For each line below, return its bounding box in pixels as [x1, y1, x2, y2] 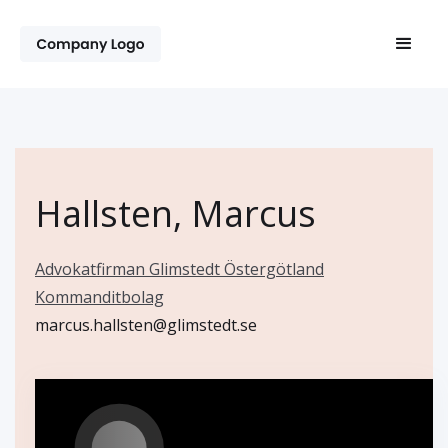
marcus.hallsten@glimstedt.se [35, 314, 257, 336]
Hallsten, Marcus [35, 189, 316, 238]
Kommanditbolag [35, 286, 164, 308]
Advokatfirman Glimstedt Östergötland [35, 258, 324, 280]
